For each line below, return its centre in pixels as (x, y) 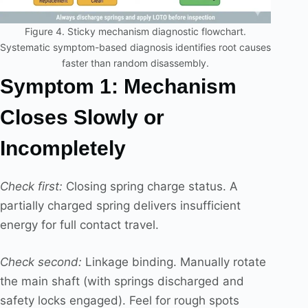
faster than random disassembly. (136, 63)
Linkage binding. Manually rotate (174, 262)
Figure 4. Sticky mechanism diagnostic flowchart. (136, 32)
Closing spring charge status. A (150, 187)
